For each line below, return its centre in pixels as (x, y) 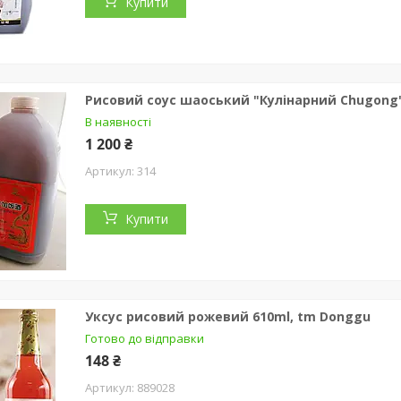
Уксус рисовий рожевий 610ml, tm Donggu (228, 316)
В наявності (118, 121)
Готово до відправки (145, 338)
